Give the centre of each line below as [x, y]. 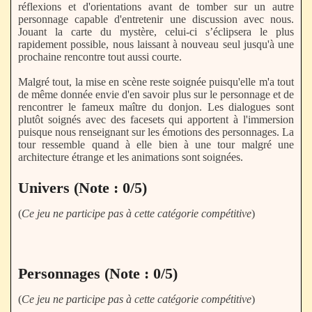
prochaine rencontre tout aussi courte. [100, 56]
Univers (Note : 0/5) [83, 188]
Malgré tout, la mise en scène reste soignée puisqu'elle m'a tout [156, 81]
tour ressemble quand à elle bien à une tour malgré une [156, 144]
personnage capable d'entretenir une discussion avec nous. [156, 19]
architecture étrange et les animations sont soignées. [131, 157]
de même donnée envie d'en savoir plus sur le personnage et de [156, 94]
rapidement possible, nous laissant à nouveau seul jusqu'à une [156, 44]
